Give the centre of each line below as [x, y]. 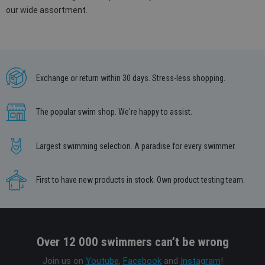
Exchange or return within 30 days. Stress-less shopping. [131, 78]
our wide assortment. [47, 10]
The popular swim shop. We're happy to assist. [114, 112]
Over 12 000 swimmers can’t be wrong [132, 242]
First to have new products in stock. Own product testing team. [140, 180]
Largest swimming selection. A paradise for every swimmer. [136, 146]
